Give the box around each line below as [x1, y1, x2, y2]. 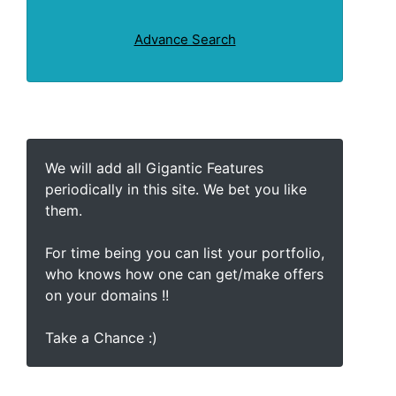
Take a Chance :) [45, 329, 157, 346]
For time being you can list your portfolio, [45, 244, 324, 262]
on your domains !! [45, 286, 169, 304]
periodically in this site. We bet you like [45, 180, 307, 198]
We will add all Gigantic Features [45, 159, 263, 177]
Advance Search [133, 31, 236, 48]
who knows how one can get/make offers [45, 265, 324, 283]
